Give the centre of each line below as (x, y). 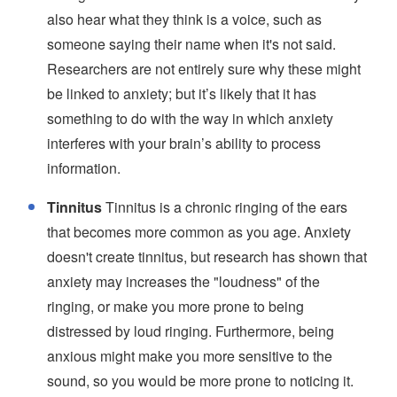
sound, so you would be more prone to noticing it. (200, 381)
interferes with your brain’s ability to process (184, 144)
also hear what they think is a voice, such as (184, 19)
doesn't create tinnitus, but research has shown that (207, 257)
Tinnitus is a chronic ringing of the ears (225, 207)
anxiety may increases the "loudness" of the (183, 282)
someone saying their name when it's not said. (191, 44)
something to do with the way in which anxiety (190, 119)
